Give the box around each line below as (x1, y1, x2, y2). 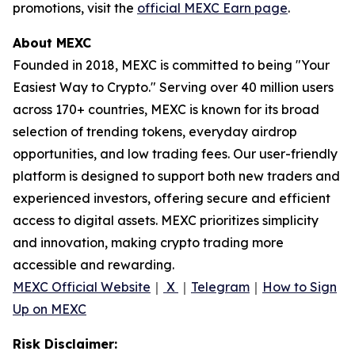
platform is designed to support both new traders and (13, 168, 340, 185)
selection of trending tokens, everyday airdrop (13, 124, 297, 140)
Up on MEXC (13, 301, 86, 318)
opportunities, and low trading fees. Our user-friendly (13, 146, 338, 162)
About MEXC (13, 35, 91, 52)
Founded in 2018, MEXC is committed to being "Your (13, 57, 330, 74)
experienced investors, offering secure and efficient (13, 190, 330, 207)
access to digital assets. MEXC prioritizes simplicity (13, 212, 319, 229)
